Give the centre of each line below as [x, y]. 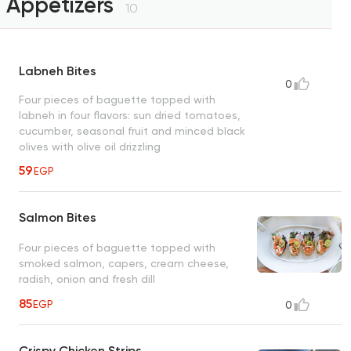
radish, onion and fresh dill [87, 279]
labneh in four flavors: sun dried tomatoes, [130, 116]
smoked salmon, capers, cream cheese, [124, 263]
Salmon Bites [58, 218]
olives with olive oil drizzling [90, 147]
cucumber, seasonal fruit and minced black [132, 131]
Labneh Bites [58, 71]
